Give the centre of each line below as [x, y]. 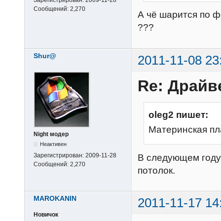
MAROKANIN [55, 198]
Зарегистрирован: [59, 155]
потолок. [156, 170]
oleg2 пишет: [178, 114]
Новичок [46, 215]
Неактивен [54, 144]
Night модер [51, 134]
